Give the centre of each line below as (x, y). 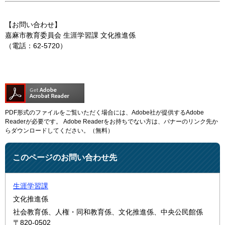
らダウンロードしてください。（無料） (59, 131)
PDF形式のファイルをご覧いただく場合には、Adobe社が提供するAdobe (104, 113)
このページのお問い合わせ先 (65, 158)
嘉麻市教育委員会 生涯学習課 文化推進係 (70, 35)
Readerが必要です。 (33, 122)
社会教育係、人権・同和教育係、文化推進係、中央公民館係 (108, 212)
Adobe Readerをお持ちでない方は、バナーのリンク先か (140, 122)
